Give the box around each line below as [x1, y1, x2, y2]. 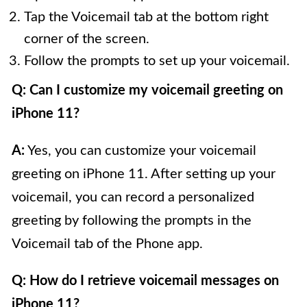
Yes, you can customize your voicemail [25, 144, 256, 158]
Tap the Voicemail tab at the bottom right [24, 10, 269, 25]
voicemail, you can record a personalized [12, 191, 254, 205]
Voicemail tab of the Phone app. [12, 237, 203, 251]
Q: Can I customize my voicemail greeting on [12, 84, 283, 98]
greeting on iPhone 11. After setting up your [12, 167, 275, 182]
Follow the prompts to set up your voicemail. [24, 54, 290, 69]
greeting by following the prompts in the [12, 214, 251, 228]
